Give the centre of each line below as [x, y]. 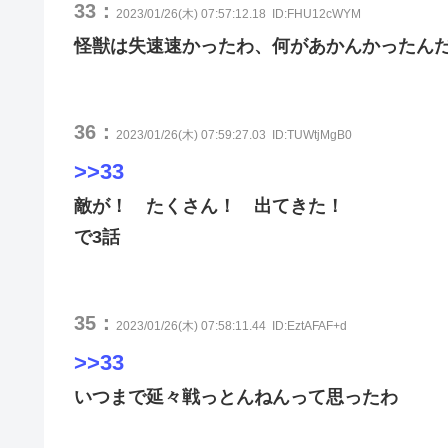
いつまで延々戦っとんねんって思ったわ [236, 397]
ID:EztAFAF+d [309, 326]
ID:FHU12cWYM [316, 14]
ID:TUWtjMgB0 [312, 135]
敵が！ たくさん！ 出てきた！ [209, 206]
